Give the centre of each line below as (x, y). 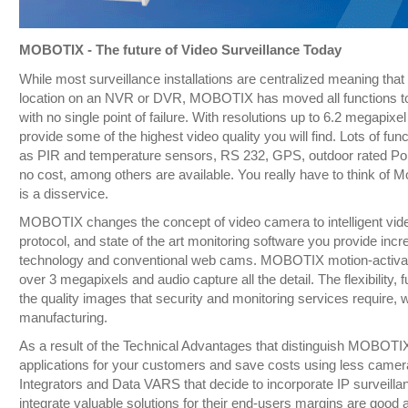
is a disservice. (63, 194)
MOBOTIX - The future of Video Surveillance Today (180, 51)
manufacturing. (63, 318)
